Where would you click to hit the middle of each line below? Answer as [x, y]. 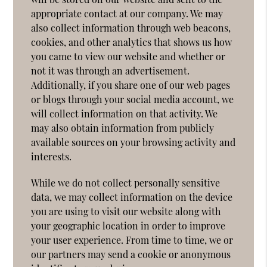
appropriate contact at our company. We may [127, 13]
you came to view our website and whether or [128, 56]
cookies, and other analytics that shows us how [132, 42]
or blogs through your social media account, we [133, 99]
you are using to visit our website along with [126, 211]
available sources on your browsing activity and [133, 142]
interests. [52, 156]
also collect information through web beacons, [131, 27]
